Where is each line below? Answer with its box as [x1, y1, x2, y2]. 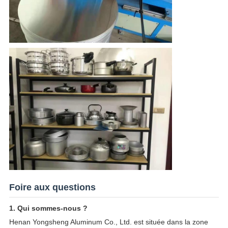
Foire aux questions [9, 182, 96, 193]
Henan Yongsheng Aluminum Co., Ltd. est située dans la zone [9, 218, 208, 226]
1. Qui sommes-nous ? [9, 204, 88, 213]
